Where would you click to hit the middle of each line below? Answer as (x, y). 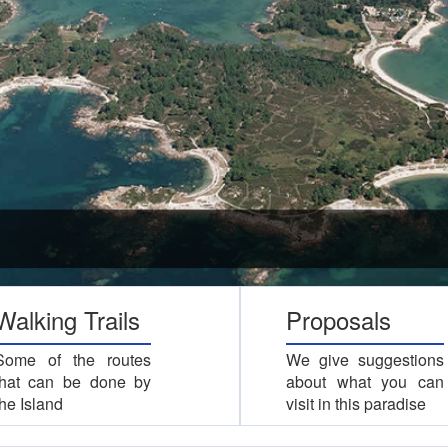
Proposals (338, 319)
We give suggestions (365, 359)
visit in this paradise (356, 403)
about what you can (365, 381)
